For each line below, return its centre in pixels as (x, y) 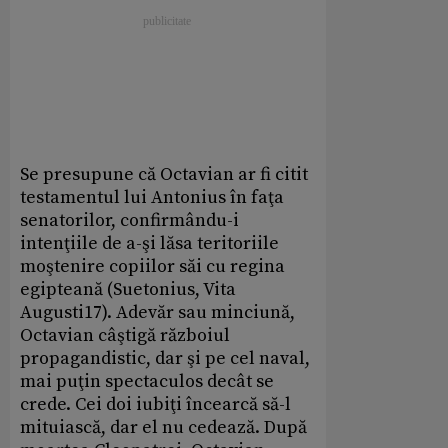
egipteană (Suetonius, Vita (128, 290)
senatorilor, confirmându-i (129, 221)
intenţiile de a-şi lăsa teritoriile (149, 244)
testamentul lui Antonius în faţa (152, 198)
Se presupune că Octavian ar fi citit (164, 175)
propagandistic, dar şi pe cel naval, (165, 359)
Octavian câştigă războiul (125, 336)
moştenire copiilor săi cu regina (152, 267)
